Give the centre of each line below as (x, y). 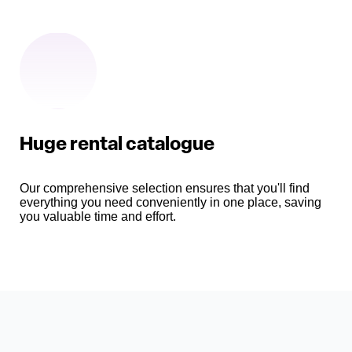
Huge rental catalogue (117, 146)
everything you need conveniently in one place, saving (170, 203)
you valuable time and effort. (98, 217)
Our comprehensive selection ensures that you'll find (165, 189)
